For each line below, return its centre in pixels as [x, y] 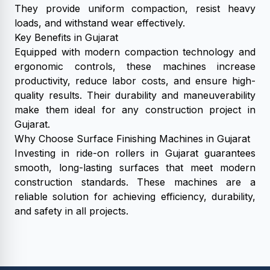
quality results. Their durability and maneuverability [135, 95]
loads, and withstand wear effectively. [100, 23]
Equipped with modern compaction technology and [135, 52]
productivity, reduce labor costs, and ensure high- [135, 81]
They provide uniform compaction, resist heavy [135, 8]
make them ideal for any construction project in [135, 110]
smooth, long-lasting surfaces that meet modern [135, 168]
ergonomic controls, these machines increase [135, 66]
